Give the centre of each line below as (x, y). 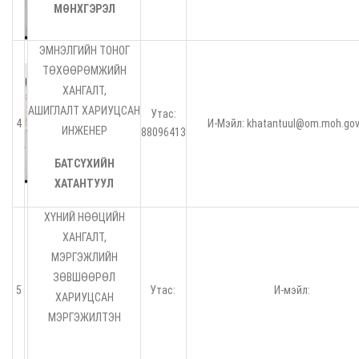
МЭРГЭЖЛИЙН (84, 258)
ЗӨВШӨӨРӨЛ (84, 278)
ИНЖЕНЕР (84, 131)
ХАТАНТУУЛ (84, 184)
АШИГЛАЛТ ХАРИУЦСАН (84, 111)
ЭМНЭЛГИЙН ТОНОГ (84, 51)
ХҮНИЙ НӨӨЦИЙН (84, 218)
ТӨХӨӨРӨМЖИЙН (84, 71)
